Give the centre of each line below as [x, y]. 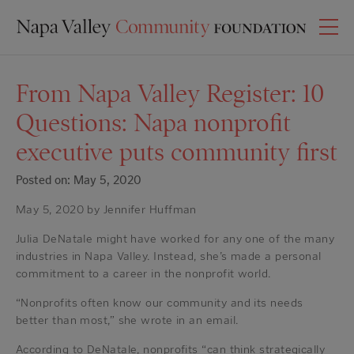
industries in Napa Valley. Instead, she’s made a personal [169, 256]
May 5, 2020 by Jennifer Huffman [106, 210]
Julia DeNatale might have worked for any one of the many [175, 239]
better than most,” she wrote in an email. [127, 320]
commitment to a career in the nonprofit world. [143, 274]
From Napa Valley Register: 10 [170, 94]
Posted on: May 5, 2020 [79, 181]
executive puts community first [177, 152]
